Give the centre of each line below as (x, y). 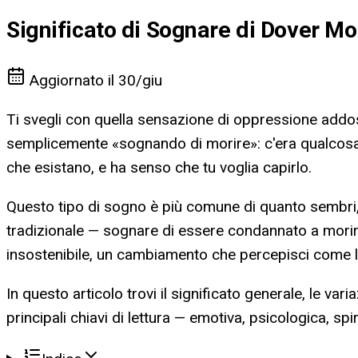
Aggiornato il (72, 81)
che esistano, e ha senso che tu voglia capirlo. (159, 168)
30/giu (140, 81)
